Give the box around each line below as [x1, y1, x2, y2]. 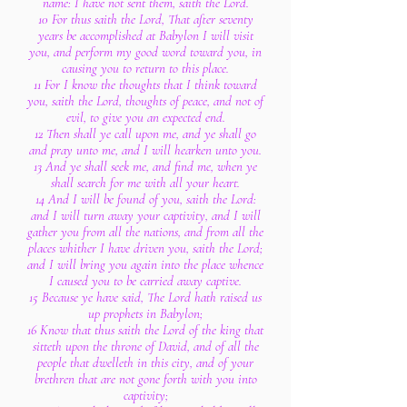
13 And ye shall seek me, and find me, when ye [34, 158, 257, 174]
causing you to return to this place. [62, 60, 229, 76]
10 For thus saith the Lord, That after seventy [37, 11, 253, 27]
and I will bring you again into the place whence [27, 256, 263, 273]
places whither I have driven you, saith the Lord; [28, 240, 263, 256]
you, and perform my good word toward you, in [29, 44, 262, 60]
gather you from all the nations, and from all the [27, 223, 263, 240]
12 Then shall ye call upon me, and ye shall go [35, 125, 256, 142]
